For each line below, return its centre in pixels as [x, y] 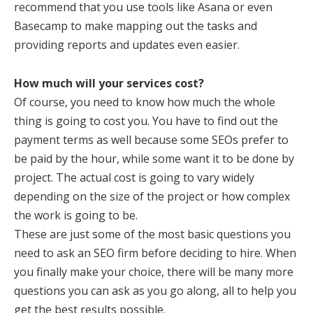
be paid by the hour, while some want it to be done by [154, 159]
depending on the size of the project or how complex [152, 196]
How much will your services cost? [109, 83]
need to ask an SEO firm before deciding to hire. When [155, 253]
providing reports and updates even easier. [127, 45]
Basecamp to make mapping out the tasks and [136, 26]
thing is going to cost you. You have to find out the [146, 121]
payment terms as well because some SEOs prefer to [151, 140]
